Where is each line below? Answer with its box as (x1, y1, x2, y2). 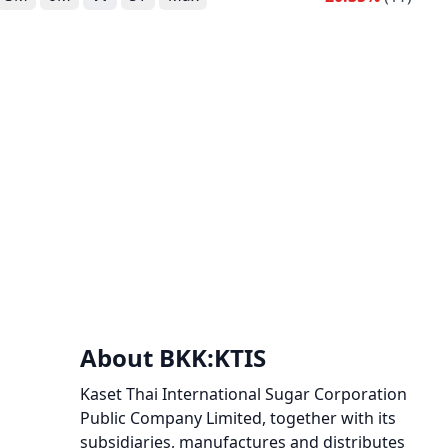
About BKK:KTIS (80, 341, 266, 374)
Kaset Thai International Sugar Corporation (80, 383, 407, 405)
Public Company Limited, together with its (80, 407, 396, 429)
